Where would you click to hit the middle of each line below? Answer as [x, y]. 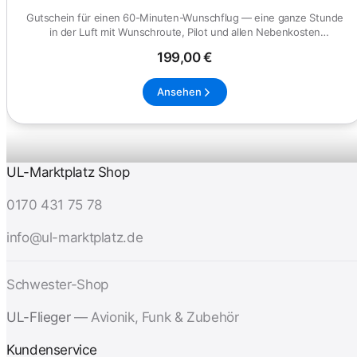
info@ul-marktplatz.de [75, 238]
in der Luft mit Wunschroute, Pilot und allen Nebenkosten [185, 31]
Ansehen [179, 92]
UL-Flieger [40, 318]
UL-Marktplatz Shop [68, 173]
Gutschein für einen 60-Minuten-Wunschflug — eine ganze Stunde [185, 17]
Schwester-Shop [57, 285]
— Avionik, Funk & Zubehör [156, 318]
